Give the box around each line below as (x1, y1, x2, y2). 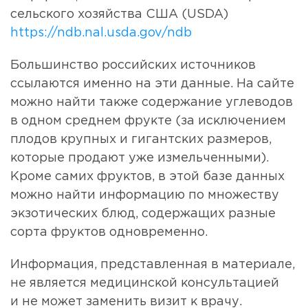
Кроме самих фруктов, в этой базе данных (10, 171, 285, 183)
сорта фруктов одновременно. (10, 227, 208, 239)
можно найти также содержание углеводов (10, 97, 293, 109)
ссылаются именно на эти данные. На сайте (10, 78, 294, 90)
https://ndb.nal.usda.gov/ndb (10, 27, 192, 39)
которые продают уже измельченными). (10, 153, 269, 164)
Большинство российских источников (10, 60, 256, 71)
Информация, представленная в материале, (10, 259, 295, 271)
